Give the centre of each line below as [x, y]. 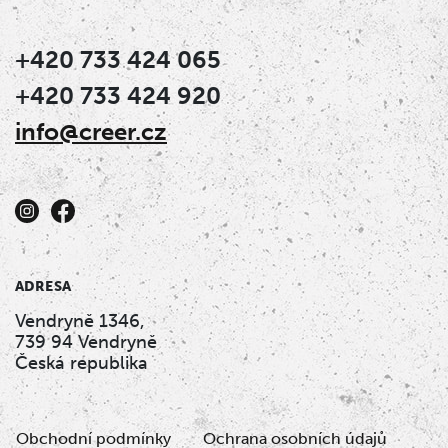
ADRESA [43, 287]
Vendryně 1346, [80, 321]
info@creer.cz [91, 132]
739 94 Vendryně [86, 342]
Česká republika [81, 363]
